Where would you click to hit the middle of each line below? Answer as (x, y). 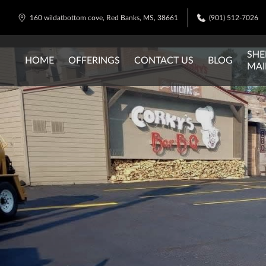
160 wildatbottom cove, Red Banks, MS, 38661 (104, 18)
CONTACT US (164, 61)
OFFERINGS (94, 61)
